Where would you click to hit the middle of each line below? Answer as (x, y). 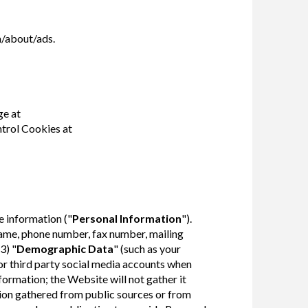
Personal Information (126, 218)
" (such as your (147, 248)
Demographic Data (65, 248)
